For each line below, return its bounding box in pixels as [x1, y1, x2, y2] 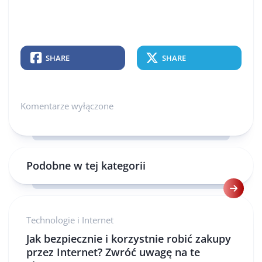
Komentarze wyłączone [20, 100, 113, 112]
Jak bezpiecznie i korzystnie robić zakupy [26, 232, 231, 246]
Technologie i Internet [26, 214, 113, 226]
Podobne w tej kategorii [26, 158, 146, 173]
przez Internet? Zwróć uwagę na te [26, 245, 200, 259]
